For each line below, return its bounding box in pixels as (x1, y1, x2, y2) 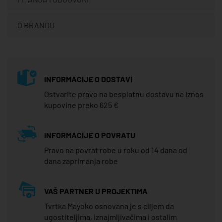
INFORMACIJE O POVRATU (44, 130, 135, 140)
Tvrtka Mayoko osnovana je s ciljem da (44, 201, 174, 211)
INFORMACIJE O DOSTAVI (44, 74, 132, 84)
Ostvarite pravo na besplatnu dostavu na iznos (44, 89, 204, 99)
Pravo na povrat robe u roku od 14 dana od (44, 145, 187, 155)
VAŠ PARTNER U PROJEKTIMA (44, 186, 148, 196)
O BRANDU (17, 20, 55, 30)
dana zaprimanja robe (44, 156, 118, 166)
